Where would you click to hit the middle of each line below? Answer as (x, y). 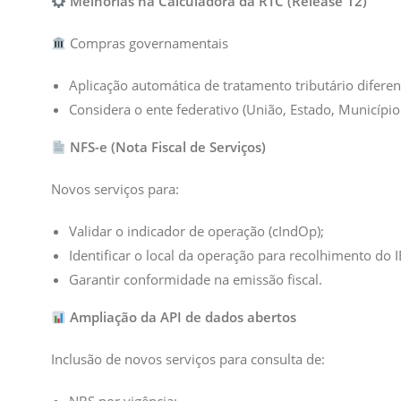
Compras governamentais (148, 43)
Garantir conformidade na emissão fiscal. (196, 279)
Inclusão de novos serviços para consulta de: (188, 359)
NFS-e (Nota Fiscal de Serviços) (166, 147)
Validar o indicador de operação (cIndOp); (196, 231)
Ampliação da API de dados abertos (183, 317)
